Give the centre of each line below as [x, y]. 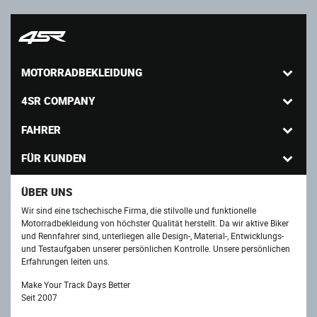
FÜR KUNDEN [54, 158]
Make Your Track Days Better [76, 284]
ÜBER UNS [47, 192]
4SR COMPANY [58, 101]
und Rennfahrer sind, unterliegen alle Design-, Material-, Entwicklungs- [152, 235]
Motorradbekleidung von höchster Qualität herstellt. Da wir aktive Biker [155, 223]
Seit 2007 [39, 297]
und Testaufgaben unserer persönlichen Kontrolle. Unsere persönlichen [156, 248]
